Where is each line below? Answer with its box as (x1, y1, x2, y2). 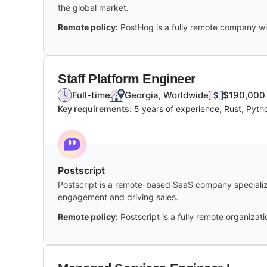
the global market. (58, 2, 129, 13)
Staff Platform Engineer (58, 71, 196, 86)
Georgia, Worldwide (125, 89, 209, 101)
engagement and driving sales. (58, 191, 178, 202)
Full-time (72, 89, 110, 101)
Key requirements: (58, 103, 132, 114)
